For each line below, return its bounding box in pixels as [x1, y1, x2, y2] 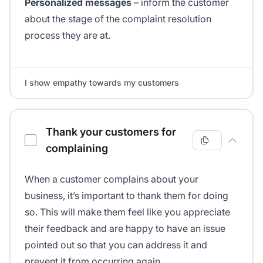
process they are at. [25, 29, 110, 41]
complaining [46, 141, 108, 154]
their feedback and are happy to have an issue [25, 222, 225, 234]
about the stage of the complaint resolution [25, 12, 211, 25]
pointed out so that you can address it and [25, 238, 207, 251]
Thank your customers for [46, 125, 176, 138]
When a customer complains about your [25, 173, 198, 185]
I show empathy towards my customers [25, 77, 179, 87]
